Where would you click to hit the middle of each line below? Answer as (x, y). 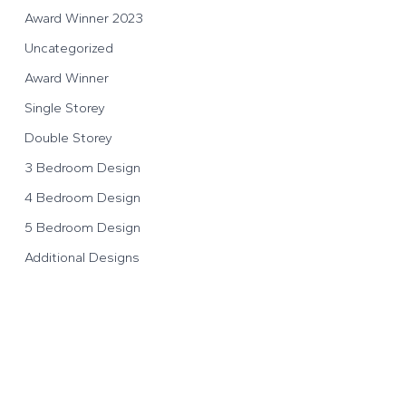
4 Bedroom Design (82, 198)
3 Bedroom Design (82, 168)
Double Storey (68, 138)
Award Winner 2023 (83, 18)
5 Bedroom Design (82, 227)
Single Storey (64, 108)
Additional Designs (82, 257)
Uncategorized (68, 48)
